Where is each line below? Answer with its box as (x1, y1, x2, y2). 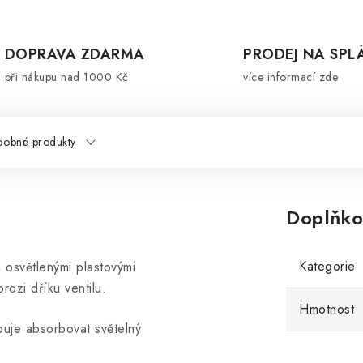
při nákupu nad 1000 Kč (4, 69, 129, 85)
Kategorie (299, 257, 356, 275)
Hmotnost (299, 300, 354, 318)
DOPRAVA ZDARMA (4, 44, 145, 65)
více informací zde (243, 69, 338, 85)
